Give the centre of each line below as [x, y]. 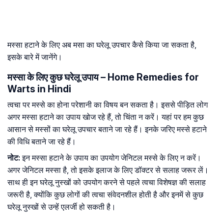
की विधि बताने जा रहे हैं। [42, 142]
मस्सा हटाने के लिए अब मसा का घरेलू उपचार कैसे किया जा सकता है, [102, 45]
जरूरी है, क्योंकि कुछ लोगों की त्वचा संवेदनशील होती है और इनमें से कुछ [105, 195]
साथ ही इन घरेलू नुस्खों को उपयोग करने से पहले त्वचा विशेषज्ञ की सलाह [107, 182]
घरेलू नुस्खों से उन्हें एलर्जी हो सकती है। [62, 207]
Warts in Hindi [39, 89]
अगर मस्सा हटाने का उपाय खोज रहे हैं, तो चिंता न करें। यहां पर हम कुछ [106, 117]
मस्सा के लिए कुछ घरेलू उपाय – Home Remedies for [103, 77]
